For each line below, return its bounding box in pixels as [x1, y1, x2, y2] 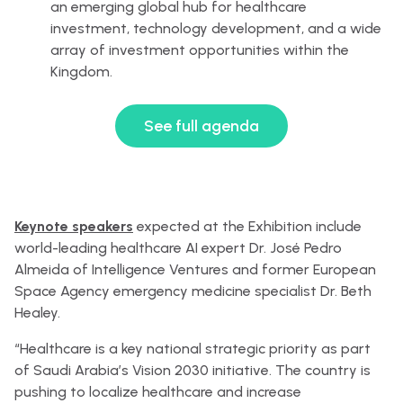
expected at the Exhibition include [133, 218, 362, 235]
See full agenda [144, 116, 259, 136]
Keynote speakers [14, 218, 133, 235]
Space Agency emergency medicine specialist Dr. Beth [14, 282, 372, 300]
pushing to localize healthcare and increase [14, 383, 301, 400]
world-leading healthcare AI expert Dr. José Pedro [14, 239, 342, 256]
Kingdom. [50, 63, 112, 80]
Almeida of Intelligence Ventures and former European [14, 261, 376, 278]
